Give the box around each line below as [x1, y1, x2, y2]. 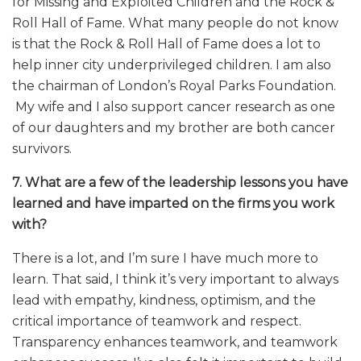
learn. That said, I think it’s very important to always [12, 272, 338, 288]
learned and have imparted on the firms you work [12, 196, 334, 212]
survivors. [12, 141, 72, 157]
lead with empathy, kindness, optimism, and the [12, 293, 316, 309]
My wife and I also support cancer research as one [12, 99, 335, 115]
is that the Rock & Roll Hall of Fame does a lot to [12, 36, 321, 52]
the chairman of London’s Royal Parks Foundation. [12, 78, 336, 94]
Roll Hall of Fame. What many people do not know [12, 15, 338, 31]
